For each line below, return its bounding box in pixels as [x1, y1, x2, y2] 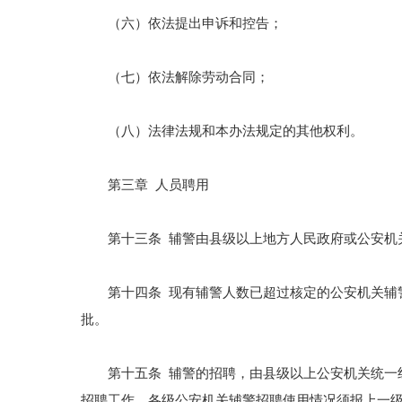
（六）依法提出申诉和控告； [81, 16, 283, 31]
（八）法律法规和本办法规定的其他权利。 [81, 124, 363, 138]
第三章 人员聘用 [81, 178, 209, 192]
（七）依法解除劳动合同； [81, 70, 269, 84]
